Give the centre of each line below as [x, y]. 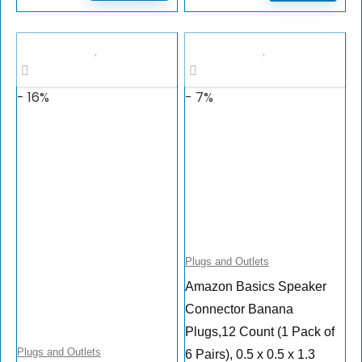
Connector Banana [240, 309]
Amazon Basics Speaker [256, 287]
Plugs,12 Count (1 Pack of [260, 332]
